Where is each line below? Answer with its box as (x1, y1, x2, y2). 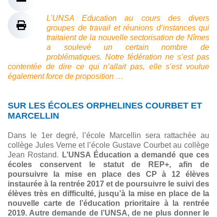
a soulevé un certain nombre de (46, 43, 209, 51)
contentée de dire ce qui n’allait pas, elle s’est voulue (8, 62, 209, 71)
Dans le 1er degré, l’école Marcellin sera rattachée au (8, 131, 209, 139)
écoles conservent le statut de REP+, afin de (8, 160, 209, 169)
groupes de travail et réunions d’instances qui (46, 24, 209, 32)
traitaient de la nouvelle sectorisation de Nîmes (46, 33, 209, 42)
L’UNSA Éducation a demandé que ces (62, 151, 210, 159)
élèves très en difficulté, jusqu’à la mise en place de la (8, 189, 209, 198)
